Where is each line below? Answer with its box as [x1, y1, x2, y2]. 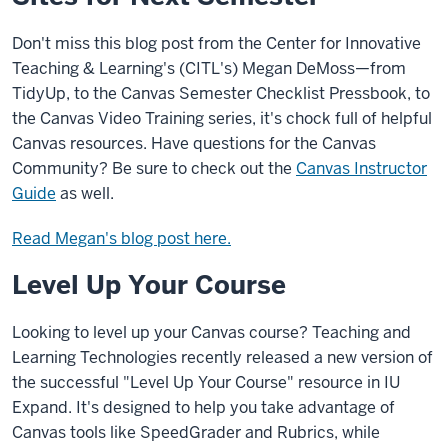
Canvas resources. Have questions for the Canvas [12, 133, 376, 154]
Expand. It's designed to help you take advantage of [12, 397, 395, 418]
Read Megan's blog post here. [12, 228, 231, 249]
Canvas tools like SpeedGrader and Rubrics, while [12, 422, 380, 443]
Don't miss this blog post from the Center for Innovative [12, 33, 421, 54]
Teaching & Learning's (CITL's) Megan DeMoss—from [12, 58, 406, 79]
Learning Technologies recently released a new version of [12, 347, 433, 368]
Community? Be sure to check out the [12, 158, 296, 179]
